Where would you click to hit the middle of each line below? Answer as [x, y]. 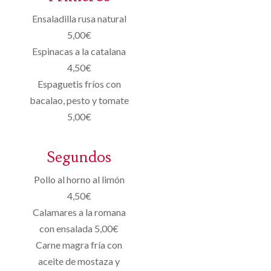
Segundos [79, 157]
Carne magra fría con [79, 244]
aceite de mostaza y [79, 261]
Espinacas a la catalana [79, 51]
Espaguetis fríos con [79, 83]
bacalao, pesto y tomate [79, 100]
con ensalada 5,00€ [79, 228]
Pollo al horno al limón [79, 179]
